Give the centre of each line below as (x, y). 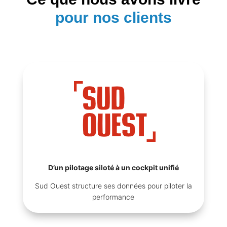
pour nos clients (113, 17)
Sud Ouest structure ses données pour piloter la (113, 185)
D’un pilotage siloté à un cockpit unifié (113, 167)
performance (113, 197)
